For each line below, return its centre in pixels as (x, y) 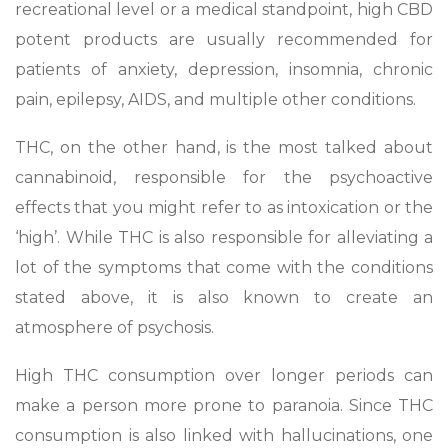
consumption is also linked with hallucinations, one (224, 435)
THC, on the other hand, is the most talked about (224, 147)
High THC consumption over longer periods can (224, 375)
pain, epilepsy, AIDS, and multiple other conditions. (217, 99)
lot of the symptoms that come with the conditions (224, 267)
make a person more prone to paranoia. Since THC (224, 405)
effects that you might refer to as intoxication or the (224, 207)
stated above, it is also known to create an (224, 297)
